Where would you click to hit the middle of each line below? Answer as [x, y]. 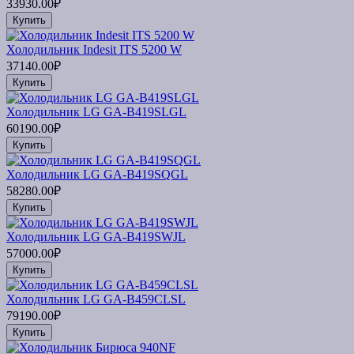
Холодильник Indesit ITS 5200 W [94, 49]
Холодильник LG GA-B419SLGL [96, 111]
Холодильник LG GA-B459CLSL [96, 299]
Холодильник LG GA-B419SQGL [97, 174]
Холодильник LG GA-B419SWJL [96, 236]
